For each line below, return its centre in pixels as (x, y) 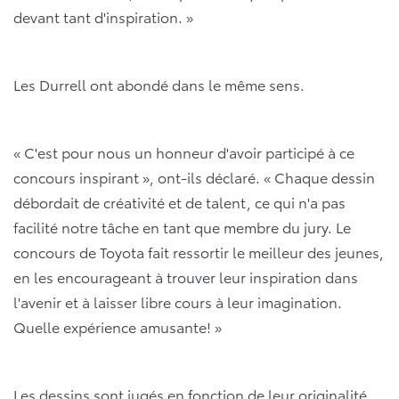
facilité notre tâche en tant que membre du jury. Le (182, 227)
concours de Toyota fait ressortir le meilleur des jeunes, (199, 252)
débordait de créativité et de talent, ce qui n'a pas (179, 202)
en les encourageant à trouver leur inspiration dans (186, 277)
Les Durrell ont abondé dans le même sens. (159, 85)
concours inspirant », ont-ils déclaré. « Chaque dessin (194, 177)
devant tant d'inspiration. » (103, 17)
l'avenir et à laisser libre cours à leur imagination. (178, 302)
